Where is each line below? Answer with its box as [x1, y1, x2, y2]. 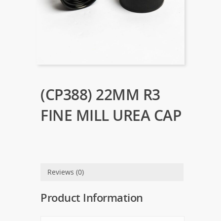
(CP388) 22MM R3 [40, 84, 160, 105]
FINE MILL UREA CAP [40, 105, 181, 125]
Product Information [40, 189, 143, 205]
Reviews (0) [47, 167, 84, 177]
